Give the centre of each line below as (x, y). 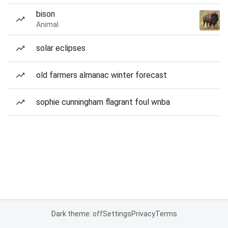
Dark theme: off (77, 214)
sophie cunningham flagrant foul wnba (103, 102)
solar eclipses (61, 48)
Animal (47, 24)
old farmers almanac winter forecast (102, 75)
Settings (117, 214)
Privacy (143, 214)
